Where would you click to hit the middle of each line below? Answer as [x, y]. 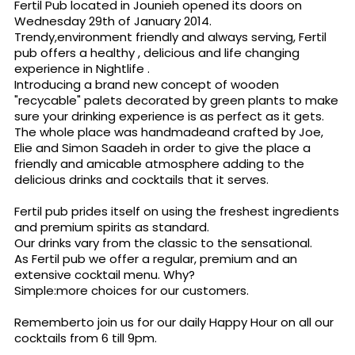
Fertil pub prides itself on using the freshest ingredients [177, 211]
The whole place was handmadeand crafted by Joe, [169, 132]
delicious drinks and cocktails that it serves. [141, 179]
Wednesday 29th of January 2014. [113, 21]
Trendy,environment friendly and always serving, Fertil [170, 37]
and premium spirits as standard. [112, 227]
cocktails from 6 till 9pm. [86, 338]
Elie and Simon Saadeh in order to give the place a [162, 148]
